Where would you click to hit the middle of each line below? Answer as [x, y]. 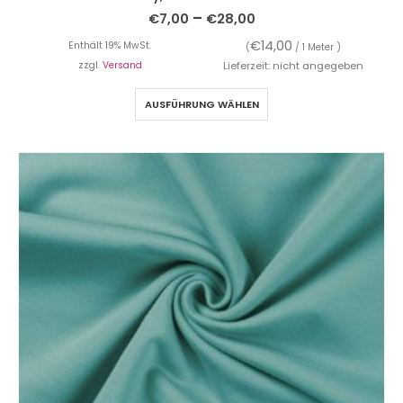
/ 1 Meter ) [317, 47]
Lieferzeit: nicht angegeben [293, 65]
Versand [122, 65]
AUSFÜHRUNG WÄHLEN [201, 104]
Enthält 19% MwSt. [110, 45]
